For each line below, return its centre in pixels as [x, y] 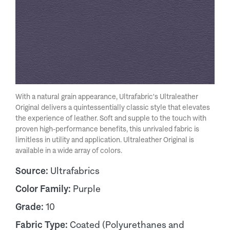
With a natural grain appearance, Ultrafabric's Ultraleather [107, 97]
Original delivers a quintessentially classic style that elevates [113, 107]
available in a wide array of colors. [69, 150]
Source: [33, 171]
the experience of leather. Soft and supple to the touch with [111, 118]
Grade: [31, 207]
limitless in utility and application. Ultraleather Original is [105, 140]
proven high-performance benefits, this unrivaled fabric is [107, 129]
